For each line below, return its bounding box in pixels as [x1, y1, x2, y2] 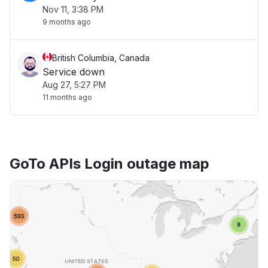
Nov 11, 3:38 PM [42, 4, 103, 14]
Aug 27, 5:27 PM [42, 80, 106, 90]
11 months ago [42, 93, 92, 102]
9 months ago [42, 17, 91, 26]
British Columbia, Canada [52, 53, 150, 63]
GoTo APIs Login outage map [10, 155, 209, 172]
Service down [42, 66, 105, 78]
